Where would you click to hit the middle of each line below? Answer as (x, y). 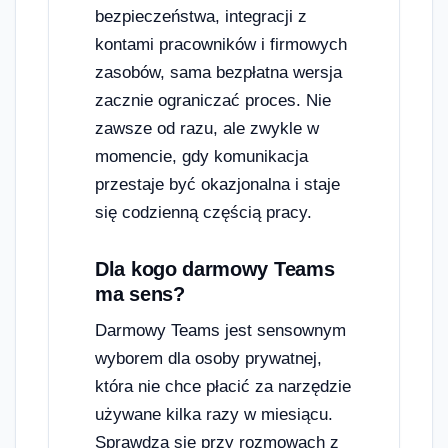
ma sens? (140, 294)
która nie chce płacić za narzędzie (223, 387)
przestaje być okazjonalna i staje (217, 185)
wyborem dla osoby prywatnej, (208, 359)
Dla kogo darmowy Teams (215, 269)
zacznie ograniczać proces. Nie (213, 101)
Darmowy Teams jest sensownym (220, 331)
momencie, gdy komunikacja (201, 157)
